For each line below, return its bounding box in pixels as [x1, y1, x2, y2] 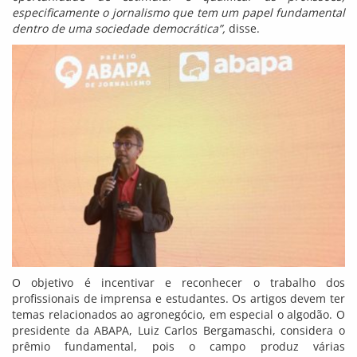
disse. [226, 21, 260, 37]
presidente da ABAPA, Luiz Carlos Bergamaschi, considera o [12, 322, 345, 338]
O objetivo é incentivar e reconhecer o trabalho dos [12, 274, 345, 290]
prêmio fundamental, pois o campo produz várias [12, 338, 345, 354]
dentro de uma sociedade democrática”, [12, 21, 226, 37]
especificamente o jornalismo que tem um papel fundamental [12, 5, 345, 21]
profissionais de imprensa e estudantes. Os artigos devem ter [12, 290, 345, 306]
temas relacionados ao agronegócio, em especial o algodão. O [12, 306, 345, 322]
